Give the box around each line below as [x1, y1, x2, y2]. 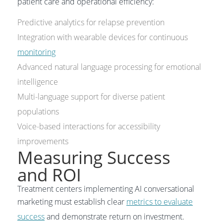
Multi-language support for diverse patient [17, 91, 165, 102]
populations [17, 106, 59, 117]
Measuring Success [17, 145, 170, 169]
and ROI [17, 163, 81, 186]
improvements [17, 136, 68, 147]
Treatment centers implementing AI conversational [17, 183, 194, 194]
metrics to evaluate [126, 196, 193, 207]
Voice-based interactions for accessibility [17, 121, 160, 132]
